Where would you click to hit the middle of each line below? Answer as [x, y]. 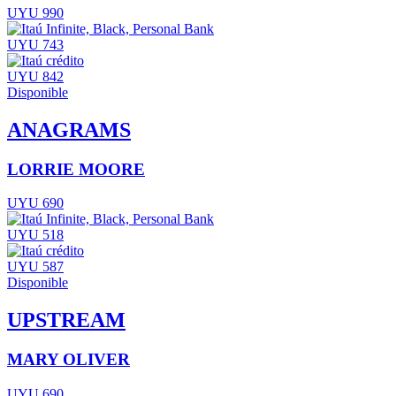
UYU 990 [35, 12]
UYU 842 [35, 76]
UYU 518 [35, 235]
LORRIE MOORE [76, 169]
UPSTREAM [66, 320]
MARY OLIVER [69, 360]
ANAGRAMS [69, 129]
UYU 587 [35, 267]
